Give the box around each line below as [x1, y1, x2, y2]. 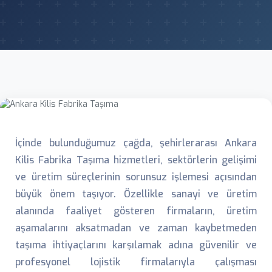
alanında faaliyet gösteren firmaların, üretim [15, 205, 257, 217]
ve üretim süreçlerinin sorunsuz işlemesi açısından [15, 171, 257, 183]
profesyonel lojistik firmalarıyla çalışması [15, 256, 257, 268]
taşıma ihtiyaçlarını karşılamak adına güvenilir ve [15, 239, 257, 251]
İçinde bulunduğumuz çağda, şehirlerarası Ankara [15, 137, 257, 149]
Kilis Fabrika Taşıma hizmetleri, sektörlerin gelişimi [15, 154, 257, 166]
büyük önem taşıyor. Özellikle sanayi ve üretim [15, 188, 257, 200]
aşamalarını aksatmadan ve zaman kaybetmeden [15, 222, 257, 234]
